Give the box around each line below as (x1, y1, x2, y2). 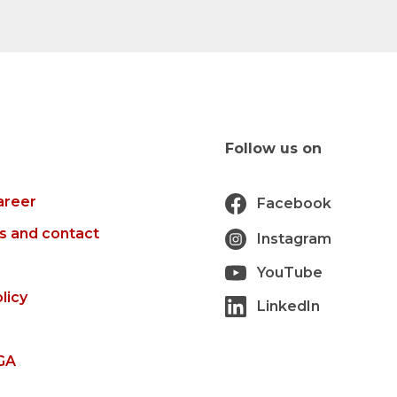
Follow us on (225, 140, 322, 158)
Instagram (257, 230, 331, 248)
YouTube (257, 264, 323, 282)
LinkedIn (257, 298, 320, 315)
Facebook (257, 195, 331, 213)
